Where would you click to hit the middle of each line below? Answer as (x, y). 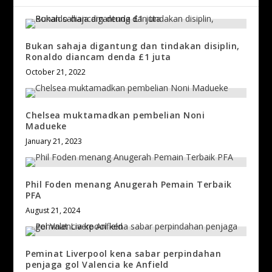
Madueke (46, 126)
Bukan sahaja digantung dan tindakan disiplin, (133, 46)
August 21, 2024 (53, 210)
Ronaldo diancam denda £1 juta (98, 56)
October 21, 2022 (56, 72)
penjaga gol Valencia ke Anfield (97, 264)
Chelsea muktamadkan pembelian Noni (115, 115)
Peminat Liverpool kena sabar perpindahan (124, 253)
